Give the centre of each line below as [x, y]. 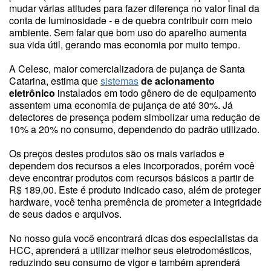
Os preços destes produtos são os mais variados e [117, 153]
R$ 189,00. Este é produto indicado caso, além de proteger [135, 190]
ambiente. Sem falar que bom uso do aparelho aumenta [128, 32]
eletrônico [32, 93]
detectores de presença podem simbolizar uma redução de [135, 117]
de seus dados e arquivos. [65, 214]
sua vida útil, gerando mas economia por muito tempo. [125, 44]
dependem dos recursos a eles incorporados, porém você [132, 165]
